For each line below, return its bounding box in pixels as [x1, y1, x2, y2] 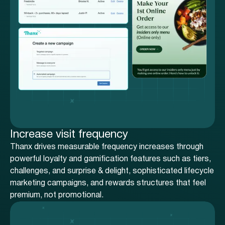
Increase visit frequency [10, 130, 128, 140]
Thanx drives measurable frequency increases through [10, 144, 203, 151]
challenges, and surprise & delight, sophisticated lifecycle [10, 168, 214, 175]
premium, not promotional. [10, 192, 103, 199]
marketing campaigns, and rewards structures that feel [10, 180, 206, 187]
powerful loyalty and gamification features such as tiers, [10, 156, 211, 163]
